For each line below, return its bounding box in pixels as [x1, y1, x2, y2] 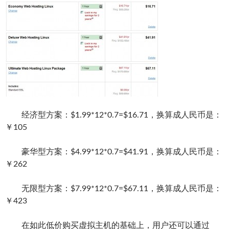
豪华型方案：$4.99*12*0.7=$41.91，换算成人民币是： [5, 148, 222, 156]
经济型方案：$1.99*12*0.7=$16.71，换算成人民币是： [5, 111, 222, 119]
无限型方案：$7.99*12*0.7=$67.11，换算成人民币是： [5, 185, 222, 193]
